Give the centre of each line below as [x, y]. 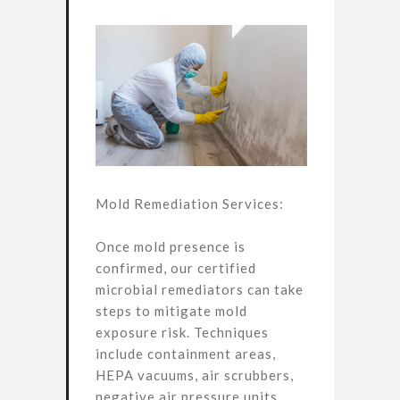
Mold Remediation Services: [190, 204]
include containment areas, [186, 354]
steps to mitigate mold [171, 311]
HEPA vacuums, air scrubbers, [195, 375]
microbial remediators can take [200, 289]
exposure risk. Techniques [182, 332]
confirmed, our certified [176, 268]
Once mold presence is [171, 246]
